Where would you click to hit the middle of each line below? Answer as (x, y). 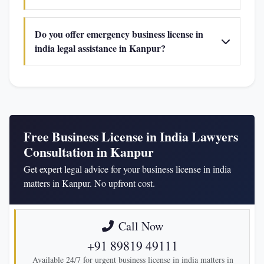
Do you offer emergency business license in (119, 34)
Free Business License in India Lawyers (131, 136)
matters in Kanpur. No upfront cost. (89, 183)
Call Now (141, 226)
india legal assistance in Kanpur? (100, 48)
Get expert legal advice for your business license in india (127, 169)
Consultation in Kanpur (89, 152)
